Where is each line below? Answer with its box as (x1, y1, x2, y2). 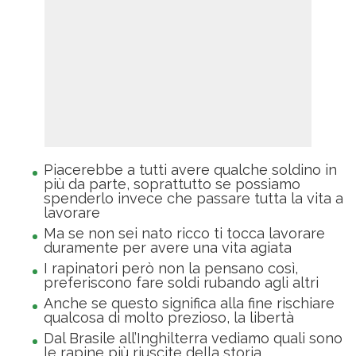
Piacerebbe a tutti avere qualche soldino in (44, 161, 337, 179)
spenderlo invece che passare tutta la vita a (44, 190, 343, 207)
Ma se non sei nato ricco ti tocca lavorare (44, 225, 325, 242)
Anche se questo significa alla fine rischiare (44, 295, 335, 312)
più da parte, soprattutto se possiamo (44, 176, 300, 193)
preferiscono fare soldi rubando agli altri (44, 274, 319, 292)
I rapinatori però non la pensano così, (44, 260, 298, 277)
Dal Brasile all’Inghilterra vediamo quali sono (44, 330, 342, 347)
